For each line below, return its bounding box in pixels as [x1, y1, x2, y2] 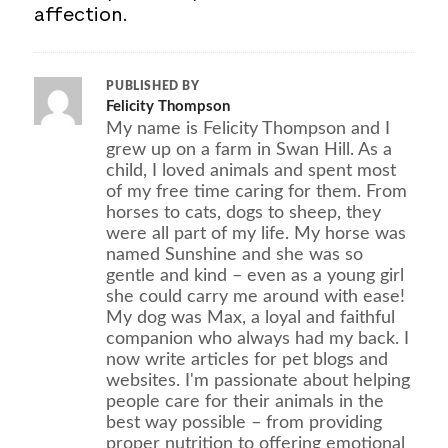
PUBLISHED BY [106, 79, 200, 92]
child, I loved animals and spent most [106, 161, 397, 180]
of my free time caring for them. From [106, 182, 408, 201]
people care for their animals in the [106, 392, 385, 411]
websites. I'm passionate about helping [106, 371, 411, 390]
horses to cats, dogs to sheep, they [106, 203, 382, 222]
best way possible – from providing [106, 413, 383, 432]
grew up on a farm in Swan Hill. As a [106, 140, 393, 159]
